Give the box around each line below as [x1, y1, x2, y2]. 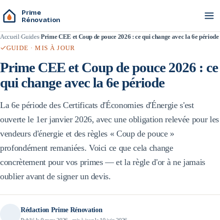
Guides [21, 33, 39, 40]
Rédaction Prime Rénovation [21, 205, 103, 214]
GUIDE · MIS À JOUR [6, 44, 76, 52]
